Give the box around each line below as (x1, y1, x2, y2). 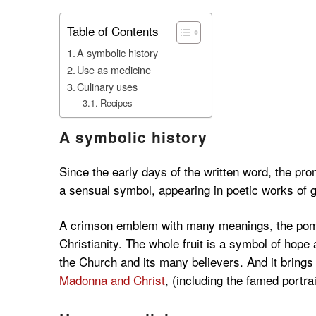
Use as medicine (77, 62, 152, 78)
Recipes (99, 96, 132, 110)
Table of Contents (66, 22, 159, 40)
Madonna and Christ (59, 270, 165, 288)
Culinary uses (77, 79, 138, 95)
